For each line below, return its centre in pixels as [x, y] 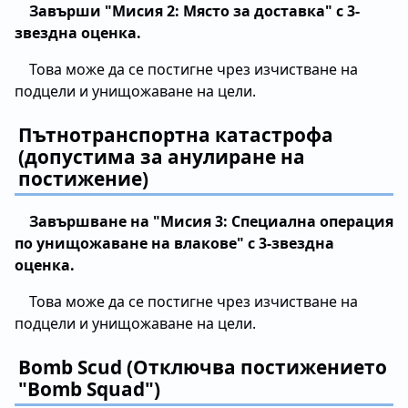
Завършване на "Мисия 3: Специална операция [211, 221]
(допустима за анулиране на [162, 156]
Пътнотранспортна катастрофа [176, 134]
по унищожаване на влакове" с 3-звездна [174, 243]
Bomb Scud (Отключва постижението [203, 367]
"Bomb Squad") [89, 388]
